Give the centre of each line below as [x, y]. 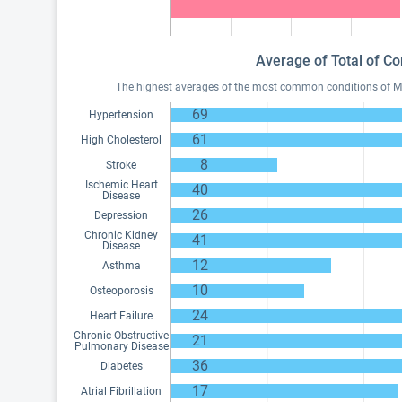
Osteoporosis [121, 291]
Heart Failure [121, 316]
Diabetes [121, 366]
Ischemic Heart [121, 185]
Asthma [121, 266]
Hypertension [121, 115]
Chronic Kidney [121, 235]
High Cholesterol [121, 140]
